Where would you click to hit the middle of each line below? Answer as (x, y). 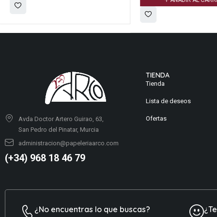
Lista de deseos (169, 101)
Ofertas (156, 119)
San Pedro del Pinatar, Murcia (58, 129)
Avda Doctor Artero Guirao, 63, (61, 119)
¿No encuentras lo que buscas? (92, 209)
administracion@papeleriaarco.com (68, 143)
